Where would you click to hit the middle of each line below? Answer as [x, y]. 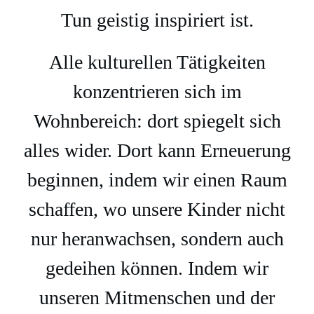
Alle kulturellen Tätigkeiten [157, 62]
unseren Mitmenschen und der [157, 298]
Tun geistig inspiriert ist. [157, 20]
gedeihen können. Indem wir [157, 268]
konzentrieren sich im [157, 91]
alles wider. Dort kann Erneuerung [157, 150]
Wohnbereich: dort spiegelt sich [157, 121]
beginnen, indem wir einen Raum [157, 180]
